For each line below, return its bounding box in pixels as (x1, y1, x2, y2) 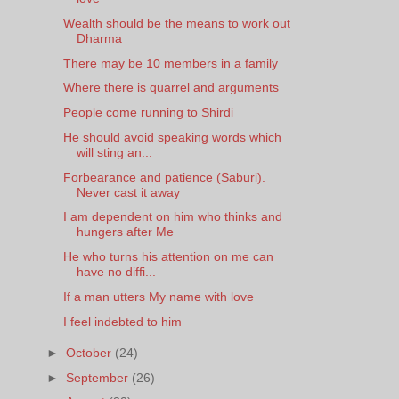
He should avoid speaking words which (62, 129, 281, 144)
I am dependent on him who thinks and (62, 209, 282, 224)
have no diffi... (76, 265, 156, 280)
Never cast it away (76, 184, 180, 199)
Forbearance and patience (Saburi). (62, 169, 265, 184)
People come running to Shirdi (62, 105, 233, 120)
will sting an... (76, 144, 152, 159)
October (66, 345, 116, 360)
